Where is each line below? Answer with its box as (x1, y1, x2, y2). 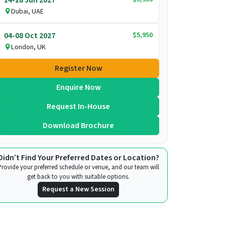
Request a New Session (42, 184, 115, 194)
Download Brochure (43, 120, 114, 131)
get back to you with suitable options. (27, 172, 130, 181)
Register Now (54, 62, 102, 74)
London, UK (11, 41, 46, 52)
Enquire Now (56, 81, 101, 93)
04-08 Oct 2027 (4, 30, 55, 41)
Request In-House (47, 100, 110, 112)
